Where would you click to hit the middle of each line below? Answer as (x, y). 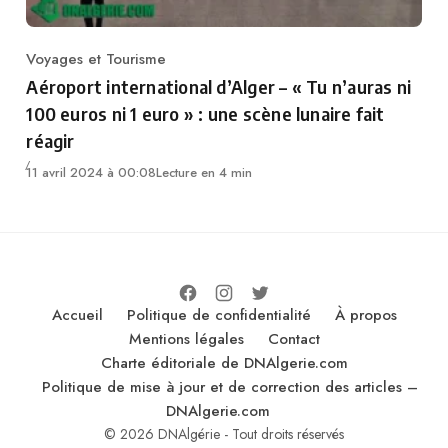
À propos (365, 314)
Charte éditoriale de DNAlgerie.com (224, 362)
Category (56, 69)
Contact (293, 338)
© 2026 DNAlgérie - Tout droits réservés (224, 433)
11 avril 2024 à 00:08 (91, 172)
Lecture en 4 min (204, 172)
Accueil (77, 314)
